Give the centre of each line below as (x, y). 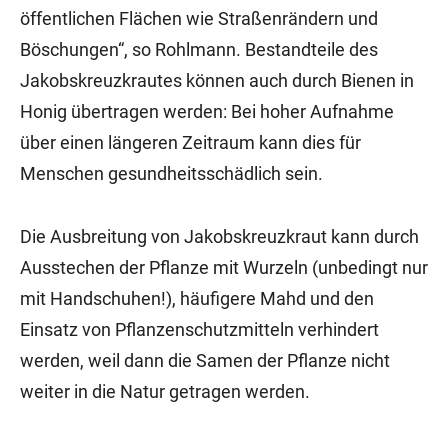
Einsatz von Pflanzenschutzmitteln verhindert (199, 329)
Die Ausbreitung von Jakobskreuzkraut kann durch (219, 236)
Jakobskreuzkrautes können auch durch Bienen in (217, 80)
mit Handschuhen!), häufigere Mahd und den (197, 298)
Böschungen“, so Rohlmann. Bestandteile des (199, 49)
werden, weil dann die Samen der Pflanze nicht (205, 360)
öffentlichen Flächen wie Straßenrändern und (199, 18)
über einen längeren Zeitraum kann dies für (190, 142)
